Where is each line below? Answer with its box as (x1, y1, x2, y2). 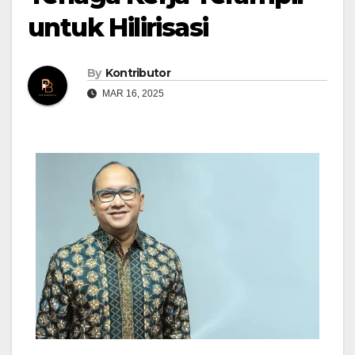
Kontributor (105, 66, 170, 81)
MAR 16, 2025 (100, 88, 164, 100)
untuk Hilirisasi (28, 12, 208, 44)
